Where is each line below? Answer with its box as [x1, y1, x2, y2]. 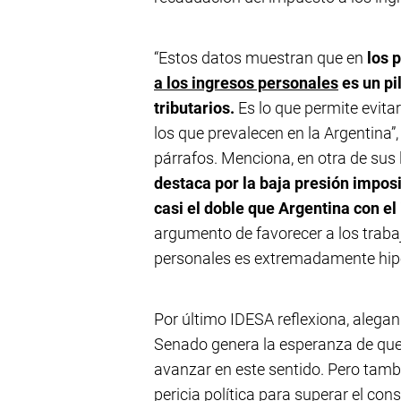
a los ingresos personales [154, 73, 338, 92]
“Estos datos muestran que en [154, 48, 363, 67]
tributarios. [154, 98, 235, 117]
